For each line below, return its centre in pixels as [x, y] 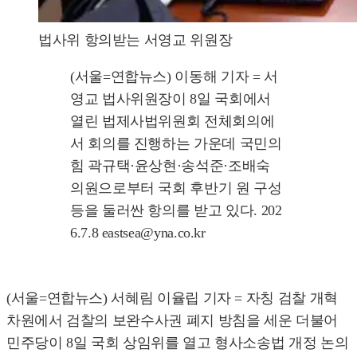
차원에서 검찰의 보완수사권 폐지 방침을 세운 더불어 [172, 320]
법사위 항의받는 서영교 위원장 [135, 39]
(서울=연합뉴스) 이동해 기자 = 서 [174, 76]
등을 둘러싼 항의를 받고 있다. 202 [176, 210]
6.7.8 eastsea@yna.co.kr [138, 232]
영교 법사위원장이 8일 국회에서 [171, 98]
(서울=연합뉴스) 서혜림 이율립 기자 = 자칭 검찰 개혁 [172, 298]
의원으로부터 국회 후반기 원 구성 [176, 188]
